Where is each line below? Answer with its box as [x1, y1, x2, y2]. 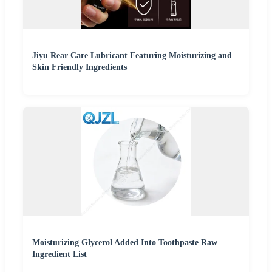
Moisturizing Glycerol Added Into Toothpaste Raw [32, 237, 217, 247]
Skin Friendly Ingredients [32, 62, 127, 72]
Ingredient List [32, 249, 87, 259]
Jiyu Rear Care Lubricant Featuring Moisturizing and [32, 50, 232, 60]
